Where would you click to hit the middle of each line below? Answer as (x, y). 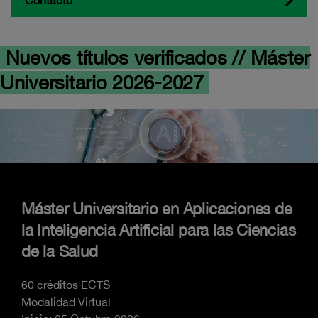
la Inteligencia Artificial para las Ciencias (159, 230)
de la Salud (60, 251)
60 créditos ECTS (66, 284)
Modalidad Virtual (66, 301)
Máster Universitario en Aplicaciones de (157, 208)
